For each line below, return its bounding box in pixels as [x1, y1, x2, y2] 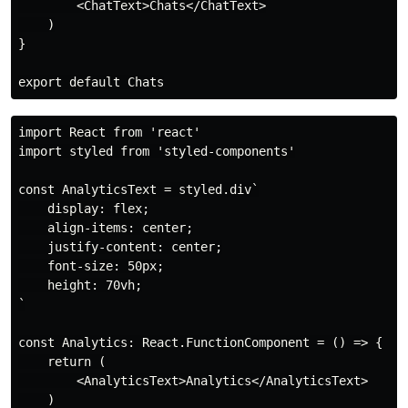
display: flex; [18, 200, 149, 216]
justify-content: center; [18, 239, 222, 254]
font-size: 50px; [18, 258, 164, 273]
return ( [18, 353, 106, 369]
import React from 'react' [18, 124, 200, 139]
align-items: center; [18, 219, 193, 235]
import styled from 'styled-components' [18, 143, 295, 158]
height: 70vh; [18, 277, 142, 292]
